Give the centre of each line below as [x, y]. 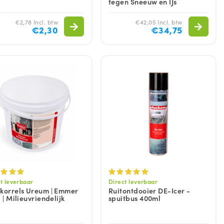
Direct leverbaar [133, 181]
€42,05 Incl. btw [159, 22]
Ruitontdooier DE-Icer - [149, 190]
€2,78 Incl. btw [36, 22]
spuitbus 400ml [135, 198]
